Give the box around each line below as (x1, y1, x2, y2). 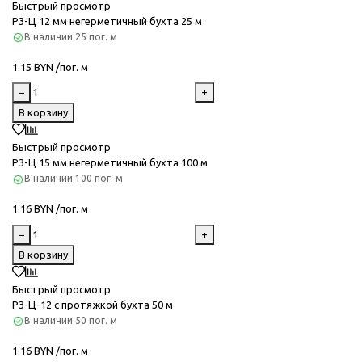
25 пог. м (75, 32, 117, 43)
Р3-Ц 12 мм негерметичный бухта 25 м (12, 15, 202, 27)
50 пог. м (75, 314, 117, 326)
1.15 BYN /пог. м (12, 61, 88, 74)
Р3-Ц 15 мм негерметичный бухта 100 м (12, 157, 208, 169)
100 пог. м (75, 173, 123, 184)
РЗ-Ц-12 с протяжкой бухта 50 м (12, 298, 173, 310)
